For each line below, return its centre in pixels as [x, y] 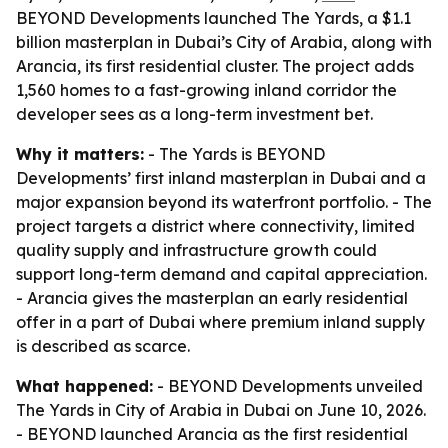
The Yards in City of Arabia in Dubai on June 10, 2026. [221, 410]
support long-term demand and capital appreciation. [221, 274]
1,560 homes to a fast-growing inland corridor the [206, 90]
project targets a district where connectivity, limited [215, 226]
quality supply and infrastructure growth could [196, 250]
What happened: [84, 386]
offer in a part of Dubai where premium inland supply [220, 322]
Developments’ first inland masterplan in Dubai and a [221, 178]
